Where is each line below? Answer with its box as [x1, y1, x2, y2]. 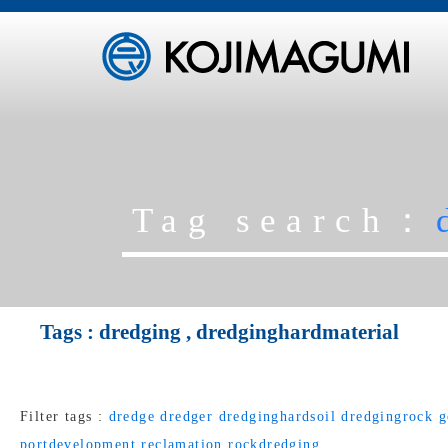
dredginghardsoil [218, 409, 337, 424]
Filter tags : [20, 409, 109, 424]
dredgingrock [341, 409, 434, 424]
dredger [160, 409, 214, 424]
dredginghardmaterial [196, 320, 399, 344]
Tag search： [131, 201, 436, 240]
